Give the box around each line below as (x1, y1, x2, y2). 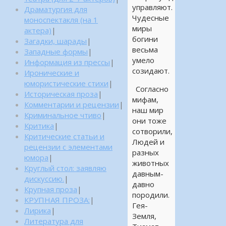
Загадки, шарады (24, 36, 87, 46)
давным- (132, 168, 163, 179)
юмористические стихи (24, 78, 108, 88)
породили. (132, 190, 169, 200)
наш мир (132, 105, 163, 116)
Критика (24, 121, 54, 131)
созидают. (132, 66, 169, 76)
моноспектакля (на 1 (24, 15, 98, 25)
